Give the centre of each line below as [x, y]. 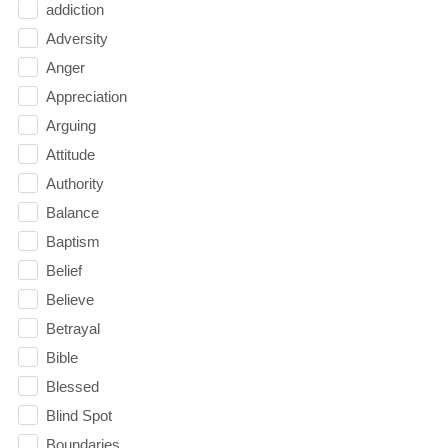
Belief [63, 270]
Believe [69, 299]
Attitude [70, 154]
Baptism [72, 241]
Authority [74, 183]
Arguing [70, 125]
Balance [72, 212]
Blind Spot [78, 415]
